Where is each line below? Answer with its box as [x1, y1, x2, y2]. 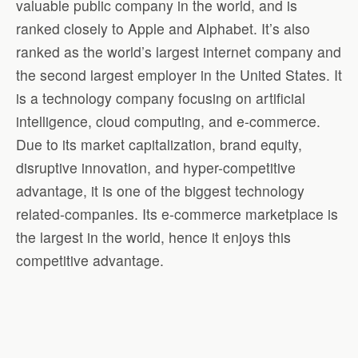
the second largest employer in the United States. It [16, 65, 342, 86]
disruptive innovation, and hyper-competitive [16, 157, 296, 178]
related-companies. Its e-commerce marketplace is [16, 204, 338, 225]
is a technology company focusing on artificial [16, 88, 305, 109]
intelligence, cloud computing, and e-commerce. [16, 111, 320, 132]
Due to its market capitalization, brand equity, [16, 134, 302, 155]
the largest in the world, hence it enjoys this [16, 227, 291, 248]
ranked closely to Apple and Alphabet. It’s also [16, 18, 310, 39]
